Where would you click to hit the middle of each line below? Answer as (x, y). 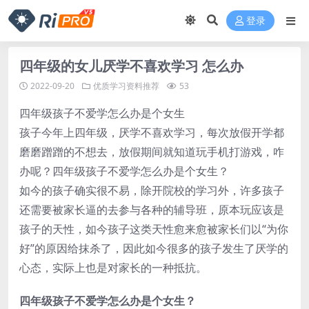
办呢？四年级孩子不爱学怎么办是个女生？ (124, 171)
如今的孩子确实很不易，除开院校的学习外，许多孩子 (152, 190)
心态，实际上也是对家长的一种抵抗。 (113, 268)
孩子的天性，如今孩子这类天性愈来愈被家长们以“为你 (154, 229)
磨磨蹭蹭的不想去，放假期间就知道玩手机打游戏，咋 (152, 152)
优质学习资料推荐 (126, 86)
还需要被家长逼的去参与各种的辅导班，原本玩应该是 (152, 210)
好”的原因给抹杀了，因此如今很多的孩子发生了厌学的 (154, 248)
